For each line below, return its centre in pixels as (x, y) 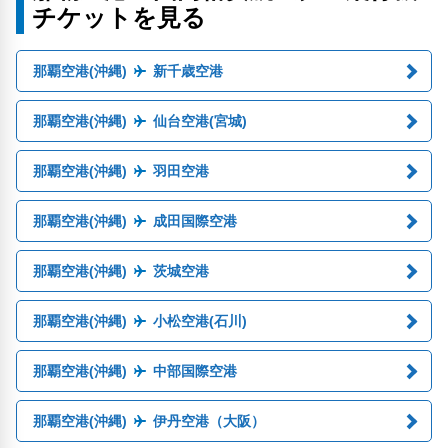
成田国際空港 (194, 221)
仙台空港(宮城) (199, 121)
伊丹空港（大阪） (208, 421)
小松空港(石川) (199, 321)
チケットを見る (119, 18)
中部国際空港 (194, 371)
